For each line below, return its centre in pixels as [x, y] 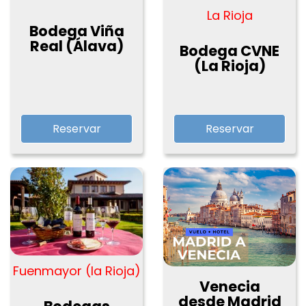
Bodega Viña [76, 31]
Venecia [229, 286]
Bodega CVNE [229, 51]
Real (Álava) [76, 46]
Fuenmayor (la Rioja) [76, 271]
